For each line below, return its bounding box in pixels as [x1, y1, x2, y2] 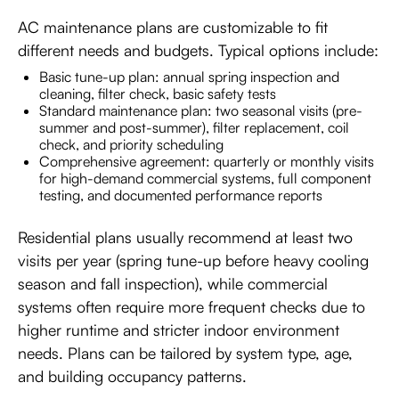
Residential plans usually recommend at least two [18, 226, 353, 247]
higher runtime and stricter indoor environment [18, 319, 339, 339]
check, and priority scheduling [39, 134, 224, 153]
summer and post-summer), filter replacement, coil [39, 118, 349, 136]
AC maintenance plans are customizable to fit [18, 16, 328, 37]
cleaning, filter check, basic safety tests [39, 84, 276, 102]
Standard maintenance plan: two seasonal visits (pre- [39, 101, 362, 119]
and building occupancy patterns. [18, 365, 247, 386]
